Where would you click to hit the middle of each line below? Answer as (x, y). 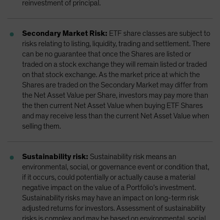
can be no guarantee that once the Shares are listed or (107, 54)
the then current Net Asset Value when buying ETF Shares (112, 105)
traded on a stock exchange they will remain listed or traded (114, 64)
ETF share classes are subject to (159, 33)
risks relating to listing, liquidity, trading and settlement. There (116, 43)
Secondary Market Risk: (65, 33)
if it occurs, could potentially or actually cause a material (109, 177)
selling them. (41, 126)
